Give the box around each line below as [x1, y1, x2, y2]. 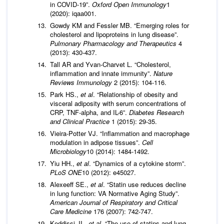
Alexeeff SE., [50, 179, 90, 189]
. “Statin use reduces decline [103, 179, 186, 189]
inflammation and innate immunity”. [50, 68, 153, 78]
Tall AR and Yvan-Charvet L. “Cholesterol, [50, 59, 171, 69]
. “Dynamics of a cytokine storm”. [89, 158, 186, 168]
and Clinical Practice [50, 116, 111, 126]
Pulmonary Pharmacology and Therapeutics [50, 38, 178, 48]
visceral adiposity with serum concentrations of [50, 98, 186, 108]
